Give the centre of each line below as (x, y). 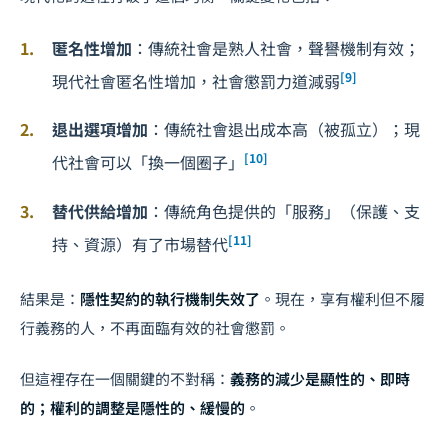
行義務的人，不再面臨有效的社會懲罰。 (155, 327)
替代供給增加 (100, 210)
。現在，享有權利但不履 (342, 298)
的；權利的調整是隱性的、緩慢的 (132, 407)
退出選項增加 (100, 129)
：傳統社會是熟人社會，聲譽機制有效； (276, 48)
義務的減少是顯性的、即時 (320, 378)
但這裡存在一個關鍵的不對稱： (125, 378)
